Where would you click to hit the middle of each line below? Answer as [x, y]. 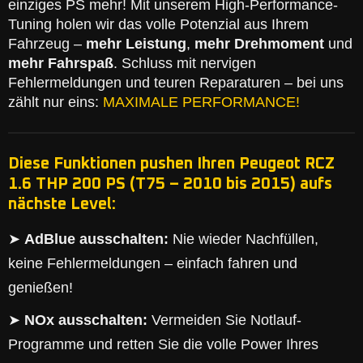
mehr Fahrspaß [61, 63]
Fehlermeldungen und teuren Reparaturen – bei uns [176, 83]
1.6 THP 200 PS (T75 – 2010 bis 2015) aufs [170, 184]
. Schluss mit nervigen [185, 63]
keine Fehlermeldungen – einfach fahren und [153, 263]
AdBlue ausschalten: [96, 239]
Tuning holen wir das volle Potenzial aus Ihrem [158, 24]
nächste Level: [62, 204]
